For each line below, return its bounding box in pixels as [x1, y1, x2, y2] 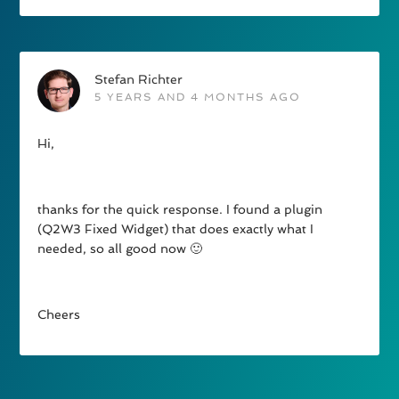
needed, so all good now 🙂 [37, 241, 203, 256]
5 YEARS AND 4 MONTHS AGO [94, 91, 302, 104]
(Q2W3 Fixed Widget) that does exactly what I [37, 222, 314, 237]
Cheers [37, 307, 81, 322]
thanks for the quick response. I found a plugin [37, 202, 323, 217]
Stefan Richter [94, 72, 183, 87]
